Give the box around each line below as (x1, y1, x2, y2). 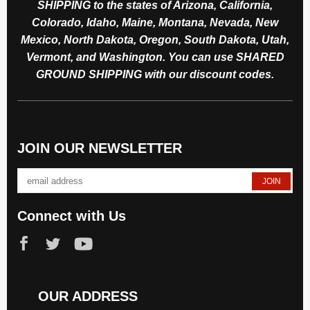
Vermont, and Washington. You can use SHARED (26, 51, 284, 64)
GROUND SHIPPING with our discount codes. (36, 69, 274, 81)
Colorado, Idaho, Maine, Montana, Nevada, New (32, 17, 278, 29)
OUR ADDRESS (38, 289, 138, 304)
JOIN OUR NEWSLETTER (17, 140, 182, 156)
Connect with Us (17, 208, 126, 224)
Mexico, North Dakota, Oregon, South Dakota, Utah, (21, 34, 289, 46)
